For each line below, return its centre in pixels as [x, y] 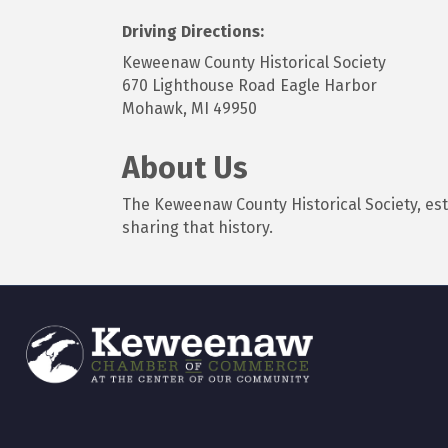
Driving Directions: [193, 32]
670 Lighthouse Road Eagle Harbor [249, 86]
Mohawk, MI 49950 [189, 109]
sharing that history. [197, 228]
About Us [185, 168]
